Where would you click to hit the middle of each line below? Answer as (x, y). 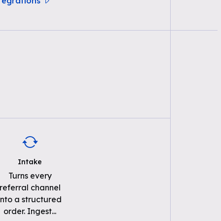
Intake (30, 162)
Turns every (30, 176)
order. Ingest (28, 211)
